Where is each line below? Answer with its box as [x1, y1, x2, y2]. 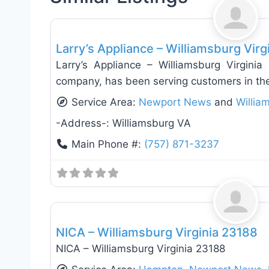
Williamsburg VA [112, 117, 191, 130]
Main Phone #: [71, 138, 145, 151]
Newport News [139, 96, 212, 109]
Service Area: [71, 96, 139, 109]
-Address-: [56, 117, 112, 130]
